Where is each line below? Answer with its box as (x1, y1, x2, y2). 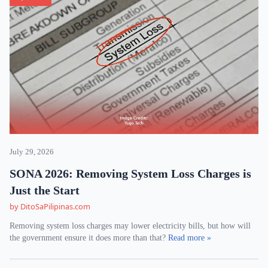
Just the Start (10, 184, 80, 197)
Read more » (168, 233, 211, 242)
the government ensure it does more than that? (10, 233, 168, 242)
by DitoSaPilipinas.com (10, 201, 90, 212)
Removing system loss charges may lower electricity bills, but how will (10, 221, 251, 230)
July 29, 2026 (10, 148, 54, 156)
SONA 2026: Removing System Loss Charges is (10, 167, 251, 180)
